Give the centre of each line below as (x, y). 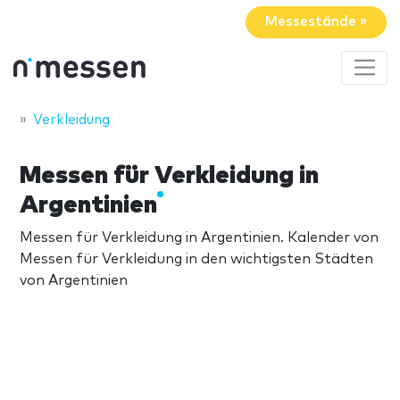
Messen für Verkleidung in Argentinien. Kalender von (199, 237)
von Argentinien (74, 280)
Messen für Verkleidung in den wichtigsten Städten (196, 258)
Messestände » (316, 22)
